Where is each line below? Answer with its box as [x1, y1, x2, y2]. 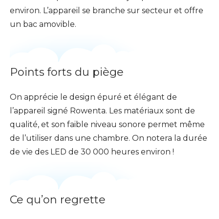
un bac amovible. [10, 20, 76, 29]
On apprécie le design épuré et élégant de [10, 92, 177, 102]
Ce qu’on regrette [10, 193, 106, 207]
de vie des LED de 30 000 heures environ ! [10, 147, 174, 157]
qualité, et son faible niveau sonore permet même [10, 120, 205, 130]
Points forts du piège [10, 66, 124, 79]
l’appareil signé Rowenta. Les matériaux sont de [10, 106, 195, 116]
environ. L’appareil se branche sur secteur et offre [10, 6, 203, 16]
